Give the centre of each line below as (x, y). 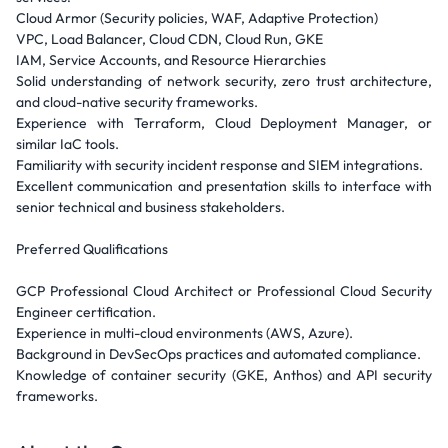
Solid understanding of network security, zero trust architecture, (224, 81)
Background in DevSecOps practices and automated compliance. (218, 354)
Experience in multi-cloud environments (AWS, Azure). (184, 333)
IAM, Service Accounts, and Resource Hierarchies (171, 60)
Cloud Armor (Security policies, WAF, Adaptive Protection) (197, 18)
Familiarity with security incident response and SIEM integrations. (219, 165)
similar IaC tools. (67, 144)
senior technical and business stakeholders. (150, 207)
